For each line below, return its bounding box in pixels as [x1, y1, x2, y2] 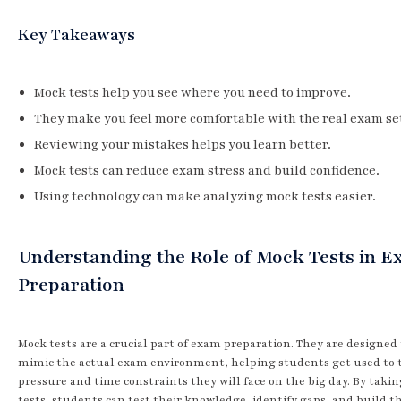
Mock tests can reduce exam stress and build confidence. [34, 161, 380, 179]
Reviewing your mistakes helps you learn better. [34, 135, 331, 153]
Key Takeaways [18, 23, 135, 46]
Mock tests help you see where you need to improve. [34, 83, 351, 101]
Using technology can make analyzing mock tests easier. [34, 187, 376, 205]
